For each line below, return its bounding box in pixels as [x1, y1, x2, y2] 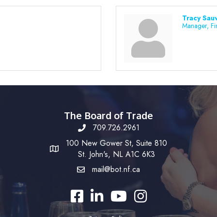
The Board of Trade [64, 109, 153, 122]
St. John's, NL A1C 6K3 [78, 149, 155, 160]
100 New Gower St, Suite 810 [66, 138, 167, 149]
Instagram [133, 188, 165, 200]
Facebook [70, 188, 103, 200]
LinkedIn [90, 188, 117, 200]
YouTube [109, 188, 138, 200]
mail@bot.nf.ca [92, 164, 140, 175]
